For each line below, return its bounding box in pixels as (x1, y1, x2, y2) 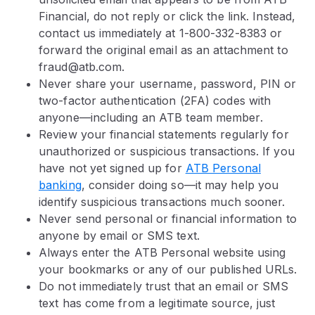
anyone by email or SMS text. (39, 229, 200, 243)
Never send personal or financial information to (39, 212, 297, 226)
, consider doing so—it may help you (81, 178, 279, 192)
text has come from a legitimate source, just (39, 296, 276, 310)
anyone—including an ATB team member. (39, 110, 263, 124)
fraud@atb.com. (39, 60, 125, 74)
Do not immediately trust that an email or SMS (39, 279, 289, 293)
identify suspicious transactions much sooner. (39, 195, 285, 209)
